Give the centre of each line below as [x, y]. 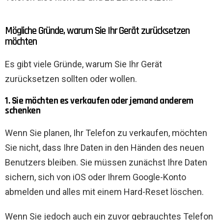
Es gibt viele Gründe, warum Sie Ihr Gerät [83, 64]
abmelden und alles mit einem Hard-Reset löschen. [104, 192]
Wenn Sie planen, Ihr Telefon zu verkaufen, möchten [106, 133]
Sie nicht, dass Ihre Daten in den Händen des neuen [105, 148]
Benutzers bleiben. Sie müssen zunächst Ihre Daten [106, 163]
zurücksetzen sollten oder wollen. [71, 79]
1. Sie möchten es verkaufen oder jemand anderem [99, 101]
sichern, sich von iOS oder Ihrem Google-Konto [96, 177]
